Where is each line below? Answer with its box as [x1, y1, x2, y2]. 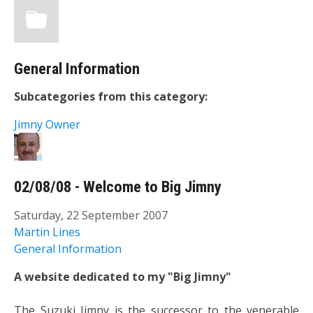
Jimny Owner [14, 117, 80, 133]
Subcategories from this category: [14, 89, 208, 105]
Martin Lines [14, 224, 80, 240]
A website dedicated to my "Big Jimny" [14, 268, 231, 284]
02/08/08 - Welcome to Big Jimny [14, 177, 221, 197]
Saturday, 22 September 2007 [14, 207, 168, 223]
